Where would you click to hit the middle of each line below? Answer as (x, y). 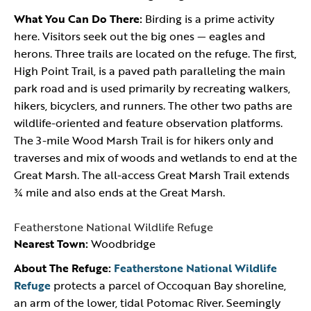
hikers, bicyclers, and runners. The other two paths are (153, 106)
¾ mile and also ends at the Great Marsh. (122, 192)
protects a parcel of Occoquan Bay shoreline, (168, 285)
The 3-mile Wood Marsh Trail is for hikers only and (144, 140)
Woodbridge (122, 244)
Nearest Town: (51, 244)
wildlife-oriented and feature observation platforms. (148, 123)
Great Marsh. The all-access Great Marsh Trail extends (152, 175)
